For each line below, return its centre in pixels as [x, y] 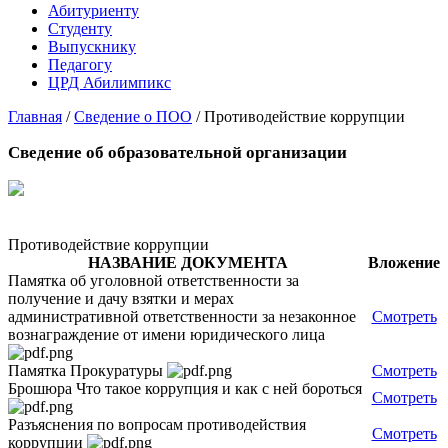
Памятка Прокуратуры [87, 371]
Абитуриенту [93, 11]
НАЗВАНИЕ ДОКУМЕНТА [188, 263]
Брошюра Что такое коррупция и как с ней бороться [187, 389]
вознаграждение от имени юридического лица [168, 335]
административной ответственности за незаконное [182, 317]
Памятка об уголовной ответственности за [153, 281]
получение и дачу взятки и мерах [121, 299]
